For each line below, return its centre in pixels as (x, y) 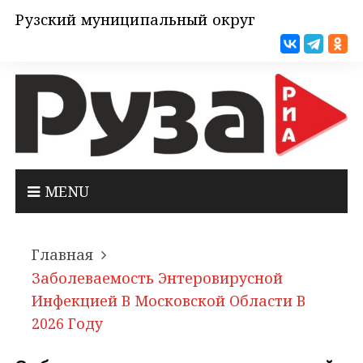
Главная (63, 255)
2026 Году (68, 324)
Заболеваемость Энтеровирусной (158, 278)
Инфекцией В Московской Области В (169, 301)
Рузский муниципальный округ (136, 19)
